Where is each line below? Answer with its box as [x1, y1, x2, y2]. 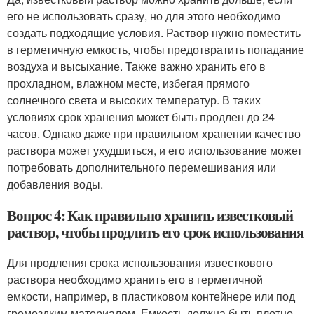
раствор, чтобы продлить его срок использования [7, 221, 303, 243]
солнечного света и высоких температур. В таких [7, 92, 261, 108]
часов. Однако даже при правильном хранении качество [7, 125, 301, 142]
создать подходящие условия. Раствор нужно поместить [7, 25, 301, 41]
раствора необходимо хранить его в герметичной [7, 271, 263, 287]
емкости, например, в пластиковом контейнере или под [7, 288, 295, 304]
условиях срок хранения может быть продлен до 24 [7, 109, 275, 125]
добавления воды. [7, 176, 103, 192]
